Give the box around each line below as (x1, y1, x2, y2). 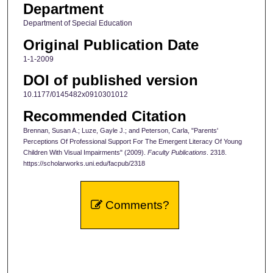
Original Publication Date (23, 36, 199, 53)
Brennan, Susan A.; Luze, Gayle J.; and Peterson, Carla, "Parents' (23, 126, 218, 134)
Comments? (102, 199, 169, 212)
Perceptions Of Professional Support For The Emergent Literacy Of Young (23, 137, 242, 145)
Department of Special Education (23, 19, 132, 28)
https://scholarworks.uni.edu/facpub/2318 (23, 159, 145, 167)
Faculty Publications (147, 148, 207, 156)
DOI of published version (23, 72, 198, 89)
